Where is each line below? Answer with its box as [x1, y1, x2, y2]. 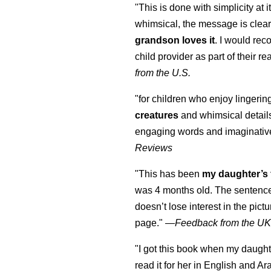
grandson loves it [135, 35, 215, 46]
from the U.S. [135, 68, 191, 79]
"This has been [135, 169, 203, 180]
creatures [135, 110, 179, 121]
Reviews [135, 143, 173, 154]
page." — [135, 218, 175, 229]
